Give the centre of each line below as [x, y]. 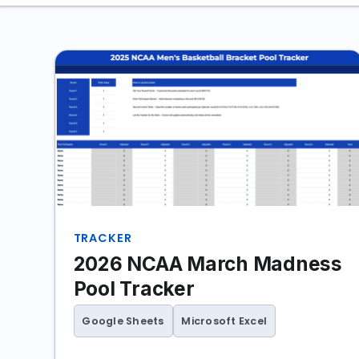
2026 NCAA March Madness [208, 263]
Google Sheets [123, 321]
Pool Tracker [134, 288]
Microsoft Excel [224, 321]
